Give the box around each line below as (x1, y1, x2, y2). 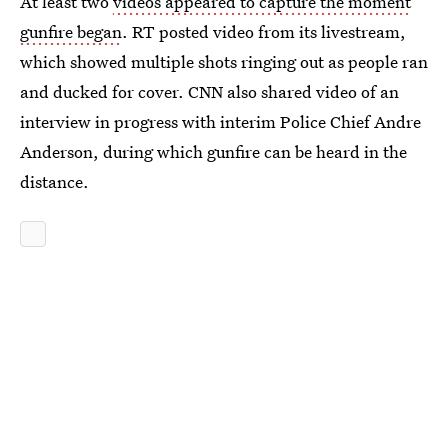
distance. (20, 169, 89, 193)
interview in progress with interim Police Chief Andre (20, 109, 421, 133)
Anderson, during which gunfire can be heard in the (20, 139, 407, 163)
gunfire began (20, 19, 122, 43)
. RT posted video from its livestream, (122, 19, 406, 43)
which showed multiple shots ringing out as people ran (20, 49, 428, 73)
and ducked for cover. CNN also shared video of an (20, 79, 399, 103)
